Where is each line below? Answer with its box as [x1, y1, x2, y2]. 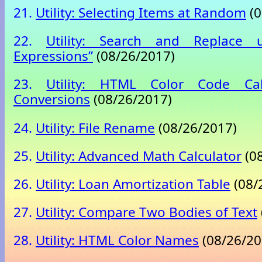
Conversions [13, 90, 90, 109]
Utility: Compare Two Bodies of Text [36, 202, 257, 221]
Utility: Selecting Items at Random [36, 4, 246, 22]
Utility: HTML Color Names [36, 230, 199, 249]
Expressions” [13, 47, 93, 65]
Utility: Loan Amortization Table [36, 174, 230, 193]
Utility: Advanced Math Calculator [36, 146, 242, 165]
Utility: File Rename [36, 118, 155, 137]
